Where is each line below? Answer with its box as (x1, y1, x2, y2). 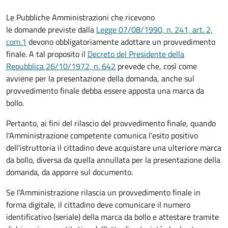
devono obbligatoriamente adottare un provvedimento (26, 35, 215, 48)
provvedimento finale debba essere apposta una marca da (6, 84, 204, 97)
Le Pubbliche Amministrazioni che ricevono (6, 11, 155, 23)
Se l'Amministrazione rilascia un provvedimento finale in (6, 186, 201, 198)
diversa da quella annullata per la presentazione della (35, 153, 220, 166)
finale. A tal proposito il (6, 47, 88, 60)
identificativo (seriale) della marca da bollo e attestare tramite (6, 210, 219, 223)
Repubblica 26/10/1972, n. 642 (6, 60, 116, 72)
